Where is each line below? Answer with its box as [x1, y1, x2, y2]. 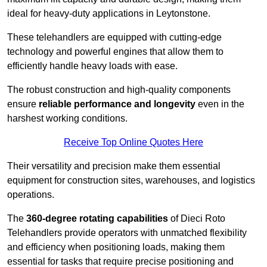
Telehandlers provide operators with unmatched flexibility [7, 228, 247, 238]
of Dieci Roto [168, 213, 225, 224]
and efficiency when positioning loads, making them [7, 242, 225, 253]
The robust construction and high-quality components [7, 85, 231, 95]
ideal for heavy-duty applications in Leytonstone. [7, 8, 210, 19]
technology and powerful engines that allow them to [7, 46, 223, 57]
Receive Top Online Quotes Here [64, 137, 203, 148]
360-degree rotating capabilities [26, 213, 168, 224]
